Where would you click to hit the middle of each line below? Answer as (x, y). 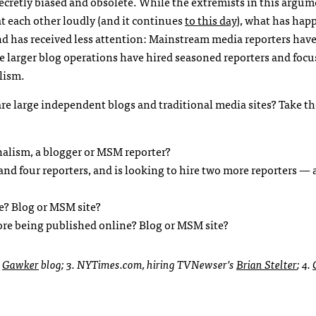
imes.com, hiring (138, 264)
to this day (211, 20)
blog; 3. (58, 264)
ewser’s (218, 264)
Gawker (20, 264)
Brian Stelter (267, 264)
